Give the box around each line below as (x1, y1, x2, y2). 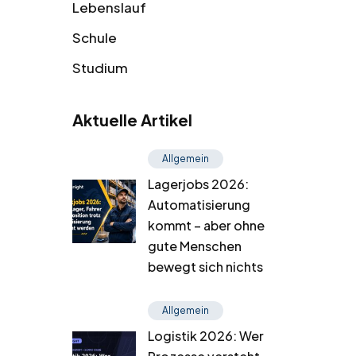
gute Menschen (148, 237, 242, 254)
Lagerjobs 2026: (148, 175, 249, 192)
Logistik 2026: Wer (148, 327, 264, 344)
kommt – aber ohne (148, 216, 265, 234)
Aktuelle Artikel (72, 109, 192, 130)
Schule (72, 28, 117, 46)
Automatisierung (148, 195, 250, 213)
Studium (72, 58, 128, 76)
